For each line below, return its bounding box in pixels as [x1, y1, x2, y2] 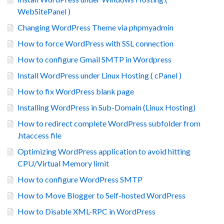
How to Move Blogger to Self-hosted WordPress [17, 190, 185, 200]
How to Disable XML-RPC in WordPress [17, 206, 155, 216]
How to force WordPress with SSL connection [17, 38, 173, 48]
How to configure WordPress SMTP [17, 174, 142, 184]
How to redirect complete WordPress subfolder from [17, 118, 200, 128]
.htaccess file [17, 130, 61, 140]
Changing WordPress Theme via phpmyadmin [17, 22, 173, 32]
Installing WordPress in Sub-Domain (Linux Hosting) [17, 102, 195, 112]
